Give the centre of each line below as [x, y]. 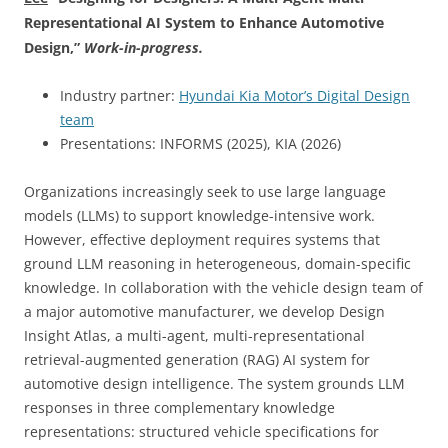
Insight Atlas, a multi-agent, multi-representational [194, 335]
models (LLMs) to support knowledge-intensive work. [199, 215]
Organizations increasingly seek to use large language [205, 191]
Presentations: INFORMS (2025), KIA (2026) [200, 143]
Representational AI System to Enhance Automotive [204, 22]
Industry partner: [119, 95]
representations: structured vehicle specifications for [201, 431]
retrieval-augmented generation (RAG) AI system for [197, 359]
